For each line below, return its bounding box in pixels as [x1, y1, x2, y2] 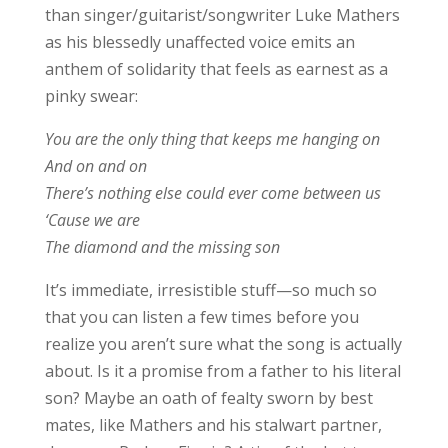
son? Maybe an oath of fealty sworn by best [44, 386, 373, 409]
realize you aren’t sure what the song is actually [44, 332, 402, 355]
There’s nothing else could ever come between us [44, 181, 381, 204]
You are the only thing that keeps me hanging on [44, 127, 380, 150]
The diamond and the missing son [44, 235, 280, 258]
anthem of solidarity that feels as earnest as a [44, 57, 388, 80]
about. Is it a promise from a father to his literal [44, 359, 401, 382]
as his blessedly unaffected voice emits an [44, 30, 355, 53]
